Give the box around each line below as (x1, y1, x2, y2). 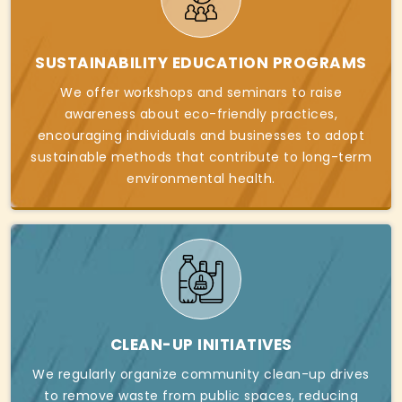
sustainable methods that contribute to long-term (31, 148, 371, 167)
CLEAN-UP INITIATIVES (109, 334, 293, 356)
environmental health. (127, 170, 275, 188)
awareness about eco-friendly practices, (64, 105, 338, 124)
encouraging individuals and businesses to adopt (37, 127, 365, 145)
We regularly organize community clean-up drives (32, 365, 370, 384)
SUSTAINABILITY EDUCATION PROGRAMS (35, 52, 367, 74)
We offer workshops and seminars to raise (60, 83, 342, 102)
